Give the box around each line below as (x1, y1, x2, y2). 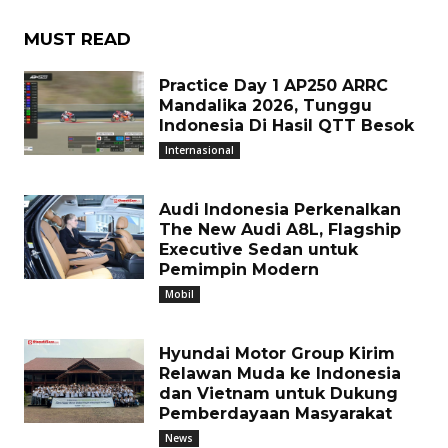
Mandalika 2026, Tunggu (159, 96, 372, 115)
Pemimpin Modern (159, 260, 319, 279)
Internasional (165, 143, 234, 157)
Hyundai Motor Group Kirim (159, 344, 395, 363)
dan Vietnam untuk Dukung (159, 384, 398, 403)
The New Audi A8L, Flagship (159, 220, 401, 239)
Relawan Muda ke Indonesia (159, 364, 401, 383)
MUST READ (24, 29, 131, 49)
